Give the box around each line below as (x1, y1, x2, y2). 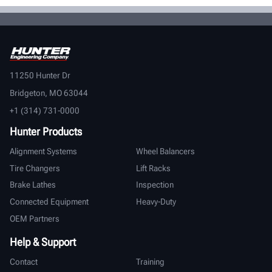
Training (136, 257, 165, 267)
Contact (10, 257, 38, 267)
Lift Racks (136, 163, 171, 173)
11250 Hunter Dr (10, 70, 70, 80)
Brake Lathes (10, 180, 56, 190)
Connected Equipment (10, 196, 89, 206)
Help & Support (10, 236, 76, 249)
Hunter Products (10, 125, 82, 138)
